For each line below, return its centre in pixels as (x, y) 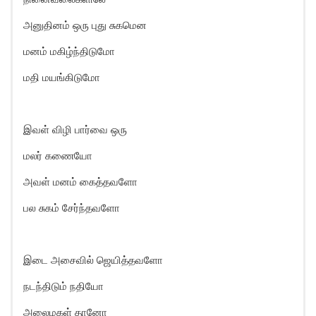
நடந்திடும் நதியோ (63, 286)
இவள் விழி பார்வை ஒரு (75, 129)
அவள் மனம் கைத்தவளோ (80, 182)
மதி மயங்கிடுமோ (62, 77)
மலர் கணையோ (58, 156)
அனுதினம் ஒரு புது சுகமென (85, 25)
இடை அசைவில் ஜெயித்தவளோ (93, 260)
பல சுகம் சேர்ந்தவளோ (72, 208)
